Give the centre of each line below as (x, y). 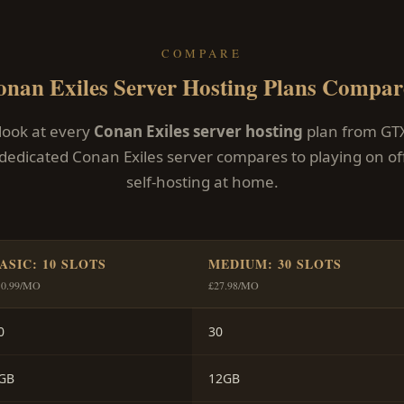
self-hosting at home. (202, 182)
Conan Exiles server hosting (198, 132)
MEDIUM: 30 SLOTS (275, 264)
